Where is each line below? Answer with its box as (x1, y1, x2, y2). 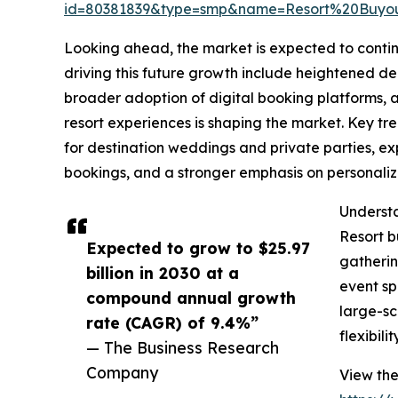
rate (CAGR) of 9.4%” (86, 313, 259, 333)
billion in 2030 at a (86, 263, 239, 283)
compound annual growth (86, 288, 296, 308)
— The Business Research (86, 338, 279, 358)
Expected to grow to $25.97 (86, 238, 310, 259)
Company (86, 362, 158, 383)
